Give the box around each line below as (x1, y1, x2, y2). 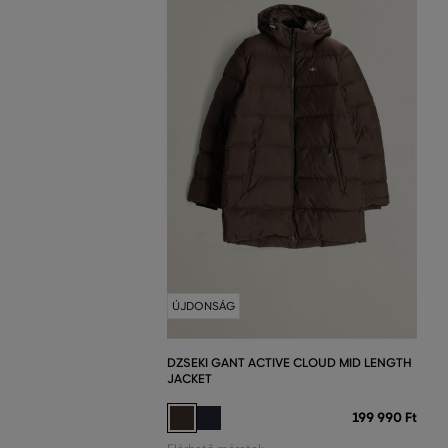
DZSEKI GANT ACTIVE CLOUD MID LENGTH (167, 354, 412, 370)
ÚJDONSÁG (172, 298, 235, 313)
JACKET (167, 370, 212, 386)
